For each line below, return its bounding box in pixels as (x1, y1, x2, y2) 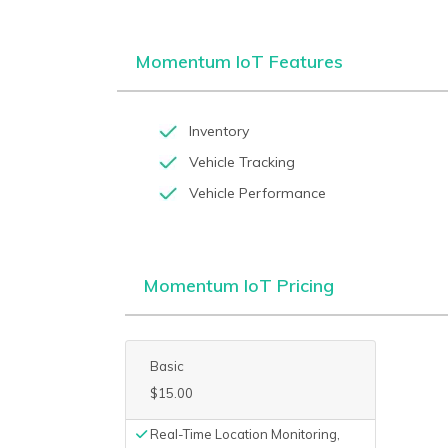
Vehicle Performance (188, 184, 326, 202)
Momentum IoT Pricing (143, 274, 334, 297)
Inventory (188, 122, 249, 140)
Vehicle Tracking (188, 153, 295, 171)
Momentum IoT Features (135, 50, 343, 73)
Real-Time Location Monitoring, (147, 426, 340, 442)
